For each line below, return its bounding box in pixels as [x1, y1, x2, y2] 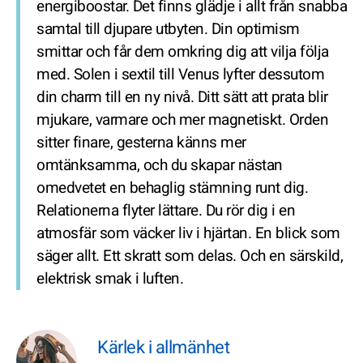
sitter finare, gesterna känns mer [36, 131, 246, 154]
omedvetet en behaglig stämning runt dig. [36, 177, 308, 199]
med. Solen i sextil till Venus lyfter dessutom [36, 63, 324, 86]
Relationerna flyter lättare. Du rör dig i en [36, 199, 295, 222]
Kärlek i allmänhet [97, 335, 229, 361]
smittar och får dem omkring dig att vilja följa [36, 41, 329, 63]
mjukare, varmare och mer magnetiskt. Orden [36, 109, 328, 131]
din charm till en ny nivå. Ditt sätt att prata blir [36, 86, 328, 109]
